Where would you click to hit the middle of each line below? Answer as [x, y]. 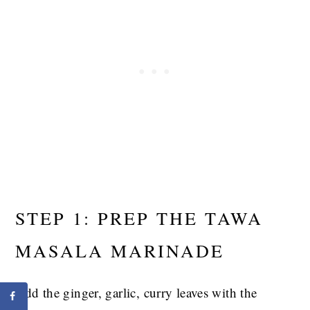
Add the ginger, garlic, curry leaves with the [136, 293]
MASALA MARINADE [120, 250]
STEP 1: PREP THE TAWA [139, 218]
